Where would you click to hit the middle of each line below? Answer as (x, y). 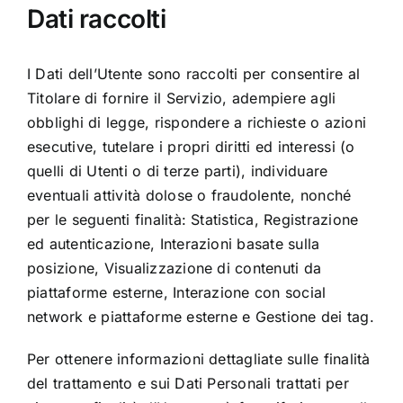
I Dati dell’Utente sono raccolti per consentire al (193, 73)
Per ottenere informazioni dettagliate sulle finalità (198, 358)
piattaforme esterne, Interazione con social (176, 292)
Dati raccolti (96, 19)
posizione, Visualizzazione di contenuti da (174, 268)
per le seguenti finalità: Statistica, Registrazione (193, 219)
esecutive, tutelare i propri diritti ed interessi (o (191, 146)
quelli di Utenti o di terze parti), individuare (177, 170)
